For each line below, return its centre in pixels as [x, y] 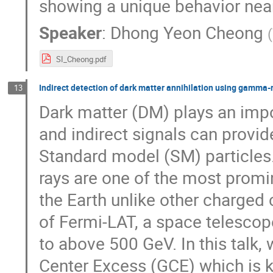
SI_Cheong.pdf [81, 59]
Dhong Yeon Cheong [187, 33]
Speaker [71, 33]
